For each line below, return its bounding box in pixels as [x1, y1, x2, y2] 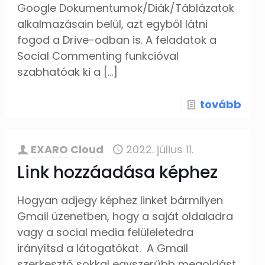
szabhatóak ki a [17, 64, 101, 79]
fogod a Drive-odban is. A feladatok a [17, 33, 217, 47]
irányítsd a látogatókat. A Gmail [17, 241, 189, 256]
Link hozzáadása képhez [17, 161, 218, 184]
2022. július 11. [126, 142, 194, 157]
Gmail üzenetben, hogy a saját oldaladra [17, 209, 234, 224]
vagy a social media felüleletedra [17, 225, 194, 240]
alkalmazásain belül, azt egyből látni [17, 17, 208, 31]
